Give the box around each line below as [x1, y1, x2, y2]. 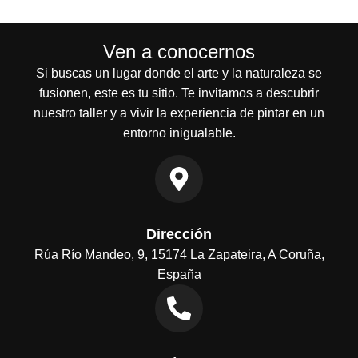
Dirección [146, 225, 212, 242]
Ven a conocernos [103, 41, 255, 63]
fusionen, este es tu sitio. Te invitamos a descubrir [39, 86, 319, 101]
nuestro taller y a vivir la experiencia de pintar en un [34, 106, 324, 121]
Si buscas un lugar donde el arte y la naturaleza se [36, 66, 322, 81]
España [157, 267, 201, 281]
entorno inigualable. [122, 126, 236, 141]
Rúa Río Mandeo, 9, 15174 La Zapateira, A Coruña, [34, 247, 324, 261]
